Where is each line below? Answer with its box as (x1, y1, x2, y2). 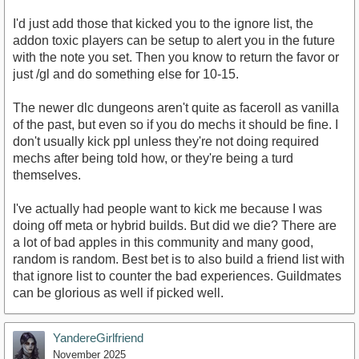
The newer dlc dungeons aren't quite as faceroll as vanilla (13, 100, 339, 115)
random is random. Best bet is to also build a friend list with (13, 252, 345, 266)
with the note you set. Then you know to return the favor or (13, 50, 339, 64)
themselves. (13, 167, 81, 182)
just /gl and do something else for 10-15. (13, 67, 239, 81)
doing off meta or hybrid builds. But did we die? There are (13, 218, 337, 232)
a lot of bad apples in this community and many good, (13, 235, 313, 249)
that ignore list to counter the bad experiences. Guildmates (13, 268, 341, 283)
